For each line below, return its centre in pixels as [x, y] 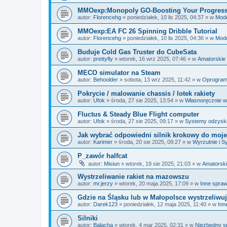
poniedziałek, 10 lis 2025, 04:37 [165, 17]
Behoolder [106, 80]
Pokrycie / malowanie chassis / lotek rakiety [146, 93]
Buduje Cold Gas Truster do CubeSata [137, 52]
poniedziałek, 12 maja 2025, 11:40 [165, 204]
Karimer [103, 142]
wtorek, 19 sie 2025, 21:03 [158, 164]
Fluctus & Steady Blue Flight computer [138, 114]
